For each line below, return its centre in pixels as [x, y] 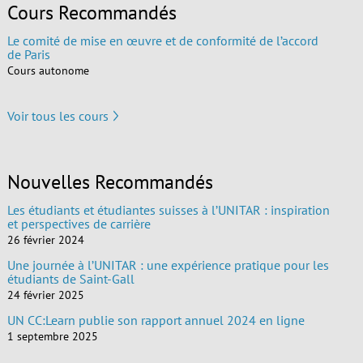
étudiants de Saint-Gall [70, 278]
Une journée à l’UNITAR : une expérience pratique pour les [168, 265]
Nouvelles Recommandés [110, 181]
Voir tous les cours [58, 116]
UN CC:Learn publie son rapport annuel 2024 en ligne [156, 320]
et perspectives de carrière [79, 223]
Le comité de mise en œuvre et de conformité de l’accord [162, 40]
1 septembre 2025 [52, 336]
